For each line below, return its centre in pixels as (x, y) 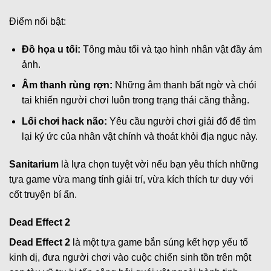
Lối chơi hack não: (64, 121)
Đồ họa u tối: (51, 49)
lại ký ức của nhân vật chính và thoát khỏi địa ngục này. (139, 136)
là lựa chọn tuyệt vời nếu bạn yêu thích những (158, 164)
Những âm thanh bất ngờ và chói (184, 85)
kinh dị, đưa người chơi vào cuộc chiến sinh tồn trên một (130, 257)
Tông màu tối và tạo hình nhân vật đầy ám (171, 49)
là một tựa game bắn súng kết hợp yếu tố (159, 242)
